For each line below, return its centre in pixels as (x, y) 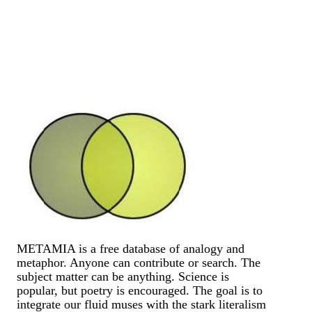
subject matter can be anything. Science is (123, 277)
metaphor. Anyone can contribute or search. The (139, 263)
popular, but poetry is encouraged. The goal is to (140, 291)
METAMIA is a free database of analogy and (131, 249)
